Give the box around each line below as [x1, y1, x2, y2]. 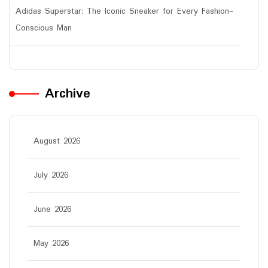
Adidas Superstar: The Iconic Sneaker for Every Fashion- [16, 4, 233, 18]
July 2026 [33, 168, 68, 182]
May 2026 [33, 236, 69, 250]
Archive [45, 82, 90, 105]
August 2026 [33, 134, 80, 148]
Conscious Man [16, 21, 72, 35]
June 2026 [33, 202, 71, 216]
